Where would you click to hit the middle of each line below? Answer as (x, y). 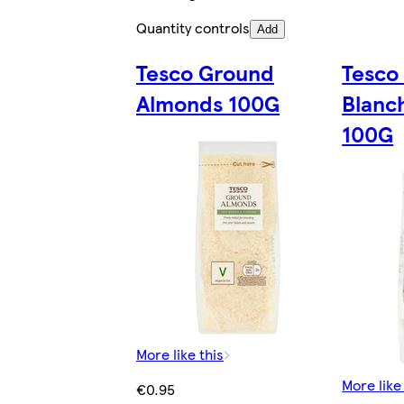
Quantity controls (193, 28)
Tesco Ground (205, 72)
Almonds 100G (207, 102)
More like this (179, 353)
